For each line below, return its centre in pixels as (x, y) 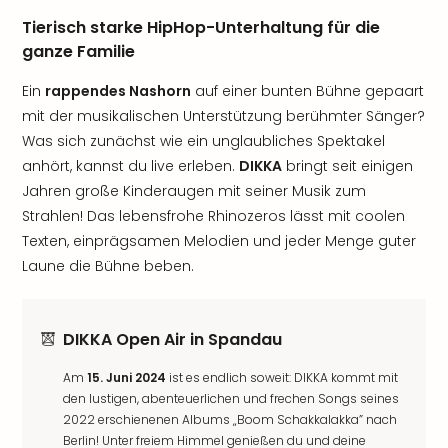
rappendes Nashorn (118, 91)
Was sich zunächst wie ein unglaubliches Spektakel (203, 141)
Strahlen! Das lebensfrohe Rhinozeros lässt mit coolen (213, 216)
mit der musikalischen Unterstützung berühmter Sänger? (223, 116)
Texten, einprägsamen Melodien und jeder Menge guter (219, 241)
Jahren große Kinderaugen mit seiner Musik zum (194, 191)
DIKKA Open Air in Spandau (172, 339)
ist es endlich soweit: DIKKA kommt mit (282, 377)
